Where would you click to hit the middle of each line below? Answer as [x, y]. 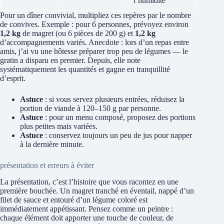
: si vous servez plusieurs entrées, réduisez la [114, 99]
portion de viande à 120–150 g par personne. [90, 108]
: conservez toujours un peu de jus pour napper [117, 135]
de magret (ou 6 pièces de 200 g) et [78, 33]
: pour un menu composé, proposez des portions [119, 117]
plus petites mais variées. [59, 126]
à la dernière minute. [52, 144]
